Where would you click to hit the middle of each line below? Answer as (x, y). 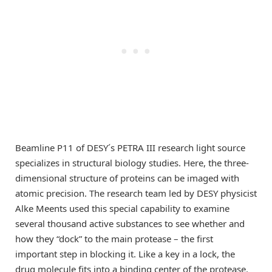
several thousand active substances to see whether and (130, 223)
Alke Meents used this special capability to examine (122, 208)
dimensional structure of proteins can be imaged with (127, 178)
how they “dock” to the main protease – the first (114, 238)
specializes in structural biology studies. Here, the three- (132, 162)
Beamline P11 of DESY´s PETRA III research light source (130, 147)
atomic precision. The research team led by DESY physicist (136, 193)
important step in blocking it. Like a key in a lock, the (125, 253)
